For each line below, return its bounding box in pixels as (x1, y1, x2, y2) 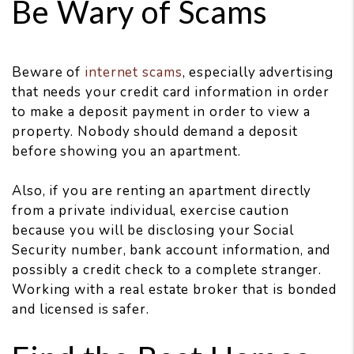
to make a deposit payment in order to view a (12, 103, 311, 122)
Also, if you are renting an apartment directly (12, 182, 312, 201)
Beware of (12, 63, 85, 82)
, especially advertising (182, 63, 334, 82)
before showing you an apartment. (12, 142, 241, 161)
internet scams (85, 63, 183, 82)
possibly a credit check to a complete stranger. (12, 261, 322, 280)
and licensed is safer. (12, 300, 149, 319)
